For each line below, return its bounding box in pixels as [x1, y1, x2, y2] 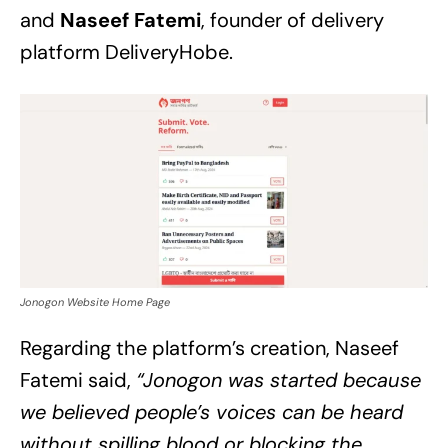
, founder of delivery [201, 7, 384, 34]
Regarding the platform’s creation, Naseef [20, 334, 399, 361]
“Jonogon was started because [136, 366, 421, 393]
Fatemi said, [20, 366, 136, 393]
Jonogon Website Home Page [20, 294, 170, 309]
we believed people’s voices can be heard [20, 398, 403, 425]
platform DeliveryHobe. [20, 39, 233, 66]
